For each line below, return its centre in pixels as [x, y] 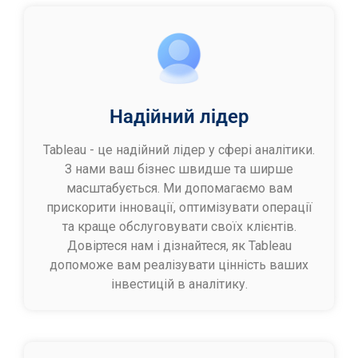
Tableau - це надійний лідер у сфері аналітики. [179, 149]
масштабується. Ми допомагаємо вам [179, 188]
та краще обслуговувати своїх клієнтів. [179, 226]
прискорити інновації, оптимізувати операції [179, 207]
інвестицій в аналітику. [179, 284]
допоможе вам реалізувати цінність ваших [179, 265]
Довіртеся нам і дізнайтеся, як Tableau [179, 245]
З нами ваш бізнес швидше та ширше [179, 169]
